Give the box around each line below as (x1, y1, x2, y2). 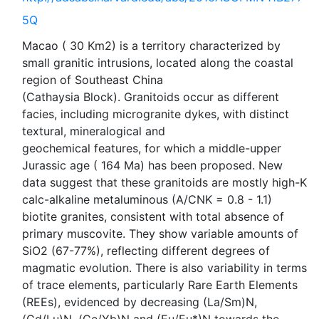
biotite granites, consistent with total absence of (22, 209, 284, 224)
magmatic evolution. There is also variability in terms (22, 261, 307, 275)
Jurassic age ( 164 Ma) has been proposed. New (22, 158, 283, 172)
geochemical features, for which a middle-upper (22, 141, 281, 155)
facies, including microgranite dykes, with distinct (22, 107, 289, 121)
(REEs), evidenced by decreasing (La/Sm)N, (22, 295, 257, 309)
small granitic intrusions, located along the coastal (22, 56, 293, 70)
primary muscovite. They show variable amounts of (22, 226, 298, 241)
